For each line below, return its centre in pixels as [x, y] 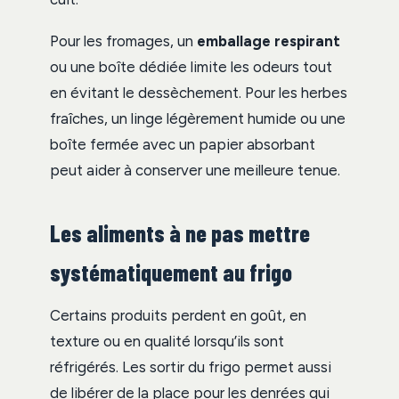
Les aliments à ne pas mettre [180, 232]
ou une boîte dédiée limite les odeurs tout [191, 66]
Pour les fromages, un [123, 41]
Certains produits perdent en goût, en [178, 315]
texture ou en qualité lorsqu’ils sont [167, 341]
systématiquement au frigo [171, 272]
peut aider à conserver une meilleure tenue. [195, 170]
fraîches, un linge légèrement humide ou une [198, 118]
